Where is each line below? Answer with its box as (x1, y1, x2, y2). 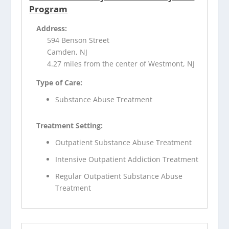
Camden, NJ (47, 47, 88, 57)
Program (29, 3, 68, 15)
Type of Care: (36, 78, 83, 88)
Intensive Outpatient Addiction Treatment (55, 154, 199, 164)
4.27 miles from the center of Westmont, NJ (47, 59, 195, 69)
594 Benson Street (47, 35, 110, 45)
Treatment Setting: (36, 121, 103, 131)
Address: (36, 24, 67, 34)
